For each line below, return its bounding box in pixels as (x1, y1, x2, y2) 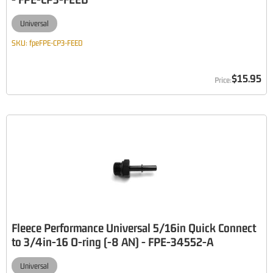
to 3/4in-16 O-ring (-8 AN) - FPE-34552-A (12, 235, 213, 249)
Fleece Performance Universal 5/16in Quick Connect (12, 221, 256, 235)
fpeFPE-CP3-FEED (29, 38, 83, 48)
